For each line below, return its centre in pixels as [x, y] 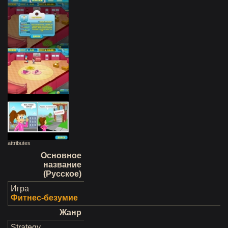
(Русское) [62, 174]
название [62, 165]
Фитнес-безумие [44, 198]
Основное [61, 155]
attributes [19, 143]
